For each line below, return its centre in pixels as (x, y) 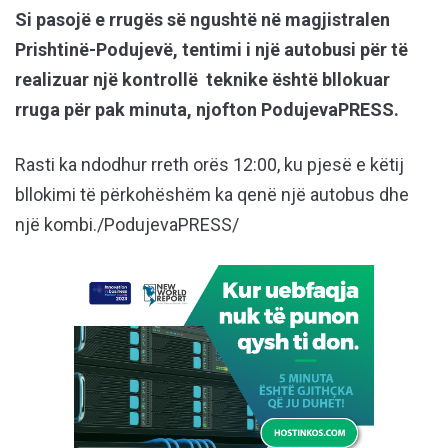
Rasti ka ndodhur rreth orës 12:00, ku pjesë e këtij (209, 165)
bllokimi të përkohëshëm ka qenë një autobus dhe (212, 195)
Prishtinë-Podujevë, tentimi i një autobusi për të (211, 50)
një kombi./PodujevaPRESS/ (127, 225)
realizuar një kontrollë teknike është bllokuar (202, 80)
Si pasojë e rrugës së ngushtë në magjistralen (202, 20)
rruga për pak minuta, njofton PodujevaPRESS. (207, 110)
